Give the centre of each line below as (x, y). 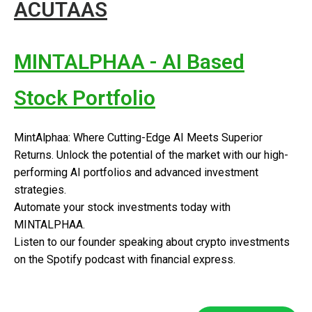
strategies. (40, 190)
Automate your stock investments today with (122, 207)
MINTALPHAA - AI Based (129, 62)
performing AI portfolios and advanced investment (136, 172)
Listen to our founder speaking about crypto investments (152, 242)
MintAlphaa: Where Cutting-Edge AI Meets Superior (138, 138)
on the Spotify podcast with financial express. (126, 259)
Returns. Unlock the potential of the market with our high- (151, 155)
